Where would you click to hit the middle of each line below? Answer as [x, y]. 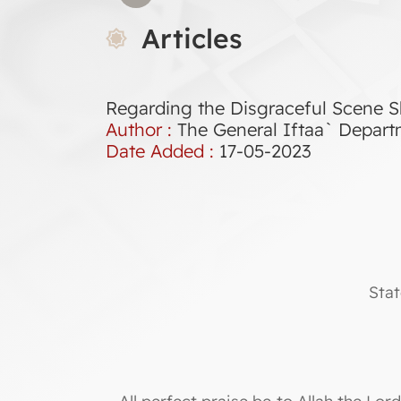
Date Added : [162, 151]
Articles [192, 38]
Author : [141, 129]
